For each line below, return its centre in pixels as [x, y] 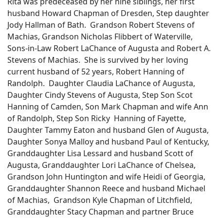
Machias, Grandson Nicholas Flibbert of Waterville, [100, 36]
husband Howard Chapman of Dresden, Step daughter [108, 13]
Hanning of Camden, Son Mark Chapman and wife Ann [108, 107]
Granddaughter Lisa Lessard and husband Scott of [100, 153]
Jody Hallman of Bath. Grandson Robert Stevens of [101, 25]
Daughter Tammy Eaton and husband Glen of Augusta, [108, 130]
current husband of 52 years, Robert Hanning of [96, 72]
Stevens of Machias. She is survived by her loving [98, 60]
